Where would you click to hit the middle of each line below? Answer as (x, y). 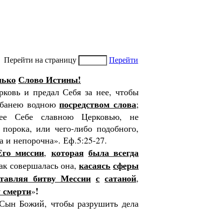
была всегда (113, 152)
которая (67, 152)
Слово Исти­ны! (50, 79)
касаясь (95, 165)
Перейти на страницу (41, 60)
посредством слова (98, 104)
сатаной (120, 178)
